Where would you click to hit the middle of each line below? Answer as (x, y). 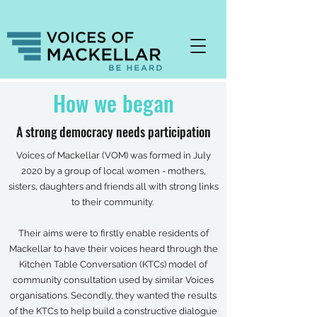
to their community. (113, 202)
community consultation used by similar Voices (113, 280)
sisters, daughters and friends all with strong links (113, 186)
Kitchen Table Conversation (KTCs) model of (113, 264)
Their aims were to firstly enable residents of (113, 233)
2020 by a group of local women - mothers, (113, 171)
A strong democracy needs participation (113, 132)
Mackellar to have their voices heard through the (113, 249)
